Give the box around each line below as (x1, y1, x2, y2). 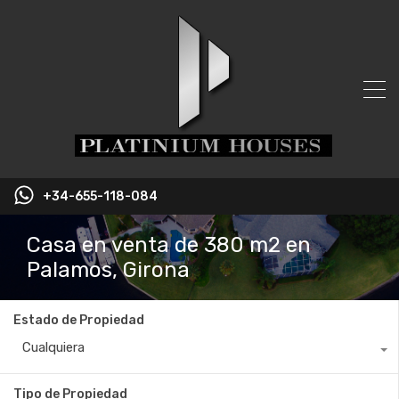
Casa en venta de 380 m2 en (27, 232, 311, 257)
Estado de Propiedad (13, 313, 144, 328)
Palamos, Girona (27, 257, 190, 282)
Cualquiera (22, 339, 85, 355)
